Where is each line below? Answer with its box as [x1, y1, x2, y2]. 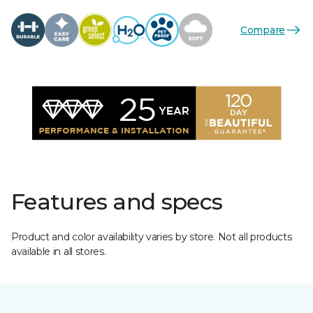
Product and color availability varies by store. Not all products [11, 231, 292, 243]
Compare [240, 23, 285, 36]
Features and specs [11, 188, 223, 215]
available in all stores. [11, 245, 106, 258]
